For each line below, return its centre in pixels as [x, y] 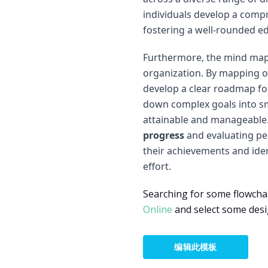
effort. [157, 166]
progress [164, 135]
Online [158, 209]
